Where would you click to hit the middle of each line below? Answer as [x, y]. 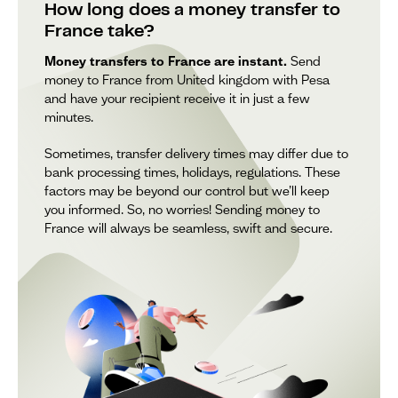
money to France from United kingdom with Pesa [187, 80]
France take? [99, 32]
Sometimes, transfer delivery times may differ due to [196, 153]
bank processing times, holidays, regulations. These [192, 172]
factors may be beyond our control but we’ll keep [187, 191]
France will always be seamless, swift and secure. [188, 228]
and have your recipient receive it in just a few [177, 98]
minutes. [69, 117]
